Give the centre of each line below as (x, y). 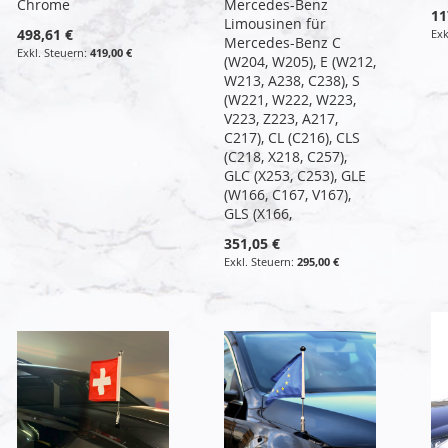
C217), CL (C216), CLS (291, 137)
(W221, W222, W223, (289, 99)
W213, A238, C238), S (291, 80)
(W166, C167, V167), (287, 194)
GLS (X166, (257, 213)
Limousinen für (274, 23)
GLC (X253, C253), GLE (294, 175)
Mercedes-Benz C (282, 42)
